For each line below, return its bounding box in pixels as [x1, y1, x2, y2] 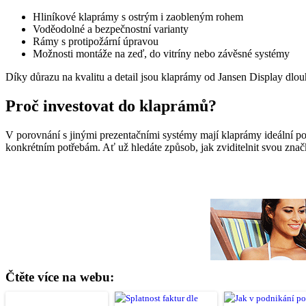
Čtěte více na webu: [5, 270, 114, 285]
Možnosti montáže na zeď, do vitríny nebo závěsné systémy [33, 48, 290, 60]
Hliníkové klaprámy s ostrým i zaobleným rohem [33, 11, 243, 23]
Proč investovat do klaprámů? [5, 97, 217, 115]
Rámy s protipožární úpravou [33, 36, 158, 48]
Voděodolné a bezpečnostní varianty [33, 23, 189, 36]
